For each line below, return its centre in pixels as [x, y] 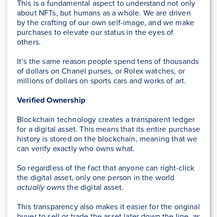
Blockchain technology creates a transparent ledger [106, 120]
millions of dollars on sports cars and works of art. [103, 81]
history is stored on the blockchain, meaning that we [107, 139]
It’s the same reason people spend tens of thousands [108, 62]
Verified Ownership [51, 100]
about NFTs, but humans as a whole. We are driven [104, 13]
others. [30, 42]
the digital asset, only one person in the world [96, 178]
